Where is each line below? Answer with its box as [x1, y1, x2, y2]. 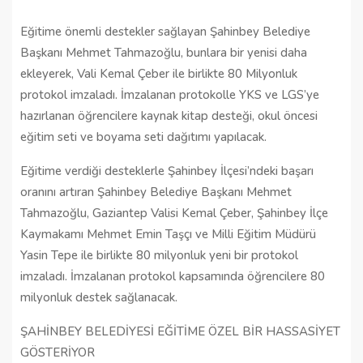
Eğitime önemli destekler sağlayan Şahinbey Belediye [20, 23, 310, 40]
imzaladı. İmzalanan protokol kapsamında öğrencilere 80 [20, 267, 325, 284]
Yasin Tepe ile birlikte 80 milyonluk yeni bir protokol [20, 246, 298, 263]
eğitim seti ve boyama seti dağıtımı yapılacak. [20, 128, 267, 145]
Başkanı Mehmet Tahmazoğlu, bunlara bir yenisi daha [20, 44, 307, 61]
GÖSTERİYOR [20, 344, 95, 361]
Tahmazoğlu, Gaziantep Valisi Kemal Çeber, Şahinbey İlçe [20, 204, 328, 221]
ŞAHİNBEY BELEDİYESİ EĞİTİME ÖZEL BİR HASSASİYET [20, 322, 340, 340]
